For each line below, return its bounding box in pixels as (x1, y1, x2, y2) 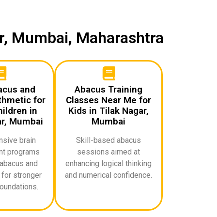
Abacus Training (75, 83, 142, 95)
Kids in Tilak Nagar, (68, 105, 149, 116)
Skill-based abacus (76, 135, 141, 145)
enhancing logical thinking (65, 158, 152, 168)
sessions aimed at (77, 147, 140, 156)
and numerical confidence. (65, 170, 152, 180)
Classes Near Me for (66, 94, 151, 106)
